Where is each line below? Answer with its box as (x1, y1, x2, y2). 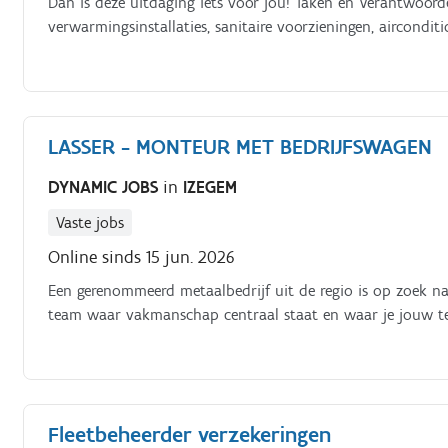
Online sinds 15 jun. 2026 (48, 245, 236, 268)
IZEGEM (183, 175, 238, 198)
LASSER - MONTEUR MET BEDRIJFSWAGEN (48, 133, 433, 160)
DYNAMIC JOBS (48, 175, 164, 198)
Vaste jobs (56, 212, 125, 232)
